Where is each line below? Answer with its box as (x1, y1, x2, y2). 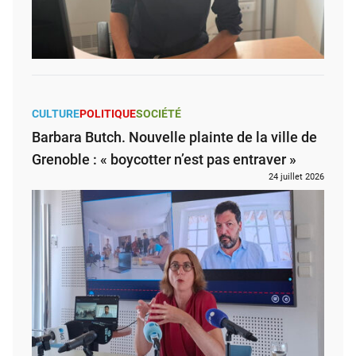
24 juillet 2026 (269, 171, 324, 182)
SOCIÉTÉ (136, 106, 181, 120)
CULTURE (32, 106, 79, 120)
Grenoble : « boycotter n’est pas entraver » (32, 150, 296, 168)
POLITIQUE (79, 106, 136, 120)
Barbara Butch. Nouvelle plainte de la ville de (32, 128, 317, 145)
